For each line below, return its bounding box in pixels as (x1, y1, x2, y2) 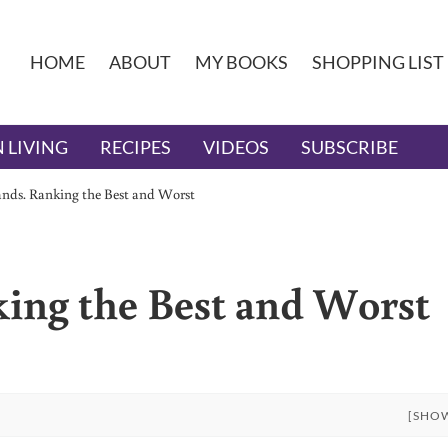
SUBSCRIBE (301, 136, 398, 159)
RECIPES (100, 136, 171, 159)
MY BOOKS (194, 51, 288, 74)
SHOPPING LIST (311, 51, 444, 74)
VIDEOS (203, 136, 269, 159)
